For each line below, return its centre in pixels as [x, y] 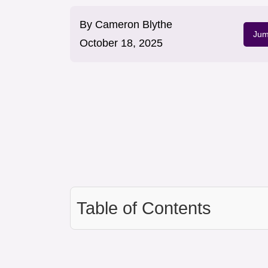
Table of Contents [144, 208]
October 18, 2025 [121, 43]
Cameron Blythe [134, 25]
